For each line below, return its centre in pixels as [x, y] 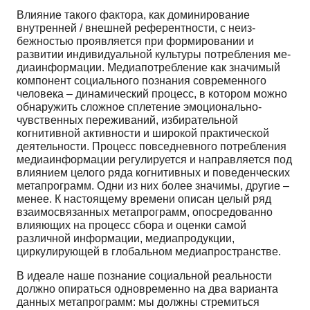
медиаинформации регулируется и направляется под [154, 159]
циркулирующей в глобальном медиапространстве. [149, 251]
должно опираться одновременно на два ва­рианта [147, 289]
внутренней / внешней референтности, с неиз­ [136, 28]
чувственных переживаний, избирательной [127, 120]
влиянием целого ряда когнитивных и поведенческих [153, 172]
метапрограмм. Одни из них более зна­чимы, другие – [153, 185]
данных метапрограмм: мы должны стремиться [138, 302]
